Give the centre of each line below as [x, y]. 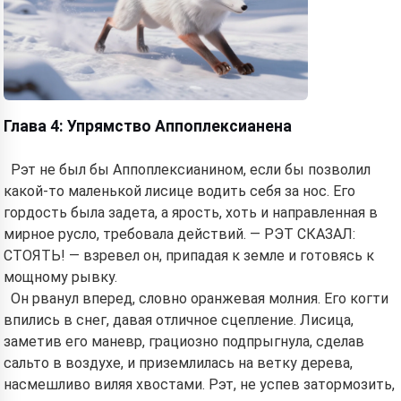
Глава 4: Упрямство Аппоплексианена [148, 126]
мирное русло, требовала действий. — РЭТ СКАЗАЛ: [179, 234]
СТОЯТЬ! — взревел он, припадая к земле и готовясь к [189, 256]
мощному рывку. [60, 277]
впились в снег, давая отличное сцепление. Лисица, [179, 320]
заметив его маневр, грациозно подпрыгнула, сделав [184, 341]
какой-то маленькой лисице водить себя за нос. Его [179, 191]
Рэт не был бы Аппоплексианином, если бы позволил [191, 170]
